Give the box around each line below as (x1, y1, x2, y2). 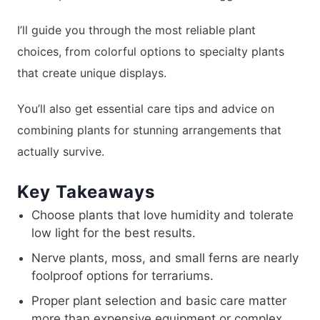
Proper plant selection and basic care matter (31, 293, 286, 308)
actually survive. (17, 144, 104, 159)
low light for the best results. (31, 225, 196, 240)
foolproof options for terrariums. (31, 268, 214, 283)
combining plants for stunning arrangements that (17, 122, 281, 137)
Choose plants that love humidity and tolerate (31, 207, 294, 222)
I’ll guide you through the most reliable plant (17, 22, 256, 37)
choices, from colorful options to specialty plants (17, 44, 284, 59)
